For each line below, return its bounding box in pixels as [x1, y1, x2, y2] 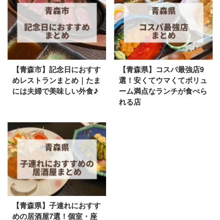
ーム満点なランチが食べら [119, 85, 207, 96]
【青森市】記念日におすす [12, 63, 101, 75]
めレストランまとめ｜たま [12, 74, 101, 85]
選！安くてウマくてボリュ [119, 74, 207, 85]
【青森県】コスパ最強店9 [119, 63, 204, 75]
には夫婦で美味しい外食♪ [12, 85, 98, 96]
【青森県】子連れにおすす [12, 200, 101, 211]
